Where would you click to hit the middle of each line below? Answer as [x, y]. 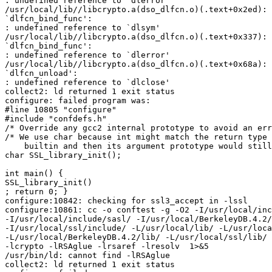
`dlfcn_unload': [41, 73]
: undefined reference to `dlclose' [87, 82]
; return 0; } [36, 191]
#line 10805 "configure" [61, 109]
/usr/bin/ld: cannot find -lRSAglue [87, 255]
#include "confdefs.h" [56, 118]
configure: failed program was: [78, 100]
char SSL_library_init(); [63, 155]
